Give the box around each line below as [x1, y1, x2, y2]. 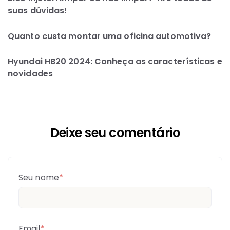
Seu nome [18, 171, 59, 184]
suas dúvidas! [8, 4, 67, 16]
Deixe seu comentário [50, 124, 180, 142]
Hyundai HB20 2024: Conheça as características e [8, 55, 222, 67]
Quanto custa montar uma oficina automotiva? [8, 30, 212, 42]
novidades [8, 67, 53, 80]
